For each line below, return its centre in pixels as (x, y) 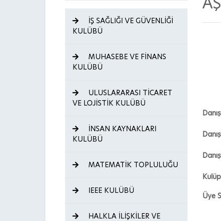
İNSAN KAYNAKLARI (121, 129)
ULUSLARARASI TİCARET (129, 93)
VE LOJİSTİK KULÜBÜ (109, 103)
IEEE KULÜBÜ (110, 190)
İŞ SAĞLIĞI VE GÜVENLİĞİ (130, 21)
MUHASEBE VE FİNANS (126, 57)
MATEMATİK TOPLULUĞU (132, 165)
